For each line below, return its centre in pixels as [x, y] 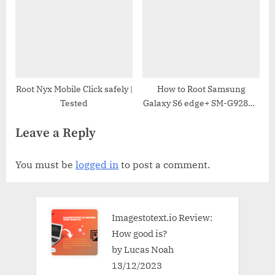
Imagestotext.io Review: [162, 218]
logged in [97, 165]
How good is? [139, 234]
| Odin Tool [201, 118]
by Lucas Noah [142, 250]
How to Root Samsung [201, 89]
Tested [74, 103]
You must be [45, 165]
